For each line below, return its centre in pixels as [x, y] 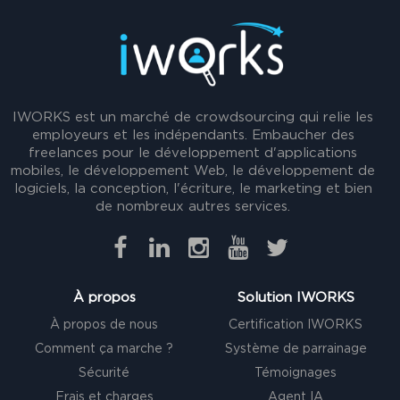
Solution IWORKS [296, 298]
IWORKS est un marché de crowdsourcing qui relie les [193, 118]
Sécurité [104, 374]
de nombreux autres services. [193, 207]
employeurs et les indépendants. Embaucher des [193, 136]
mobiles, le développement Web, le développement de [193, 171]
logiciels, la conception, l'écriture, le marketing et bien [193, 189]
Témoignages [296, 374]
